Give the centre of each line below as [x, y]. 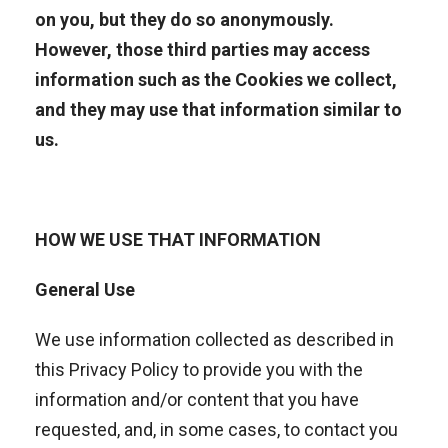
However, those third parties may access [202, 49]
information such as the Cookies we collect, [216, 79]
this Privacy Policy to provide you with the [199, 369]
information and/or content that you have [197, 399]
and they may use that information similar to [218, 109]
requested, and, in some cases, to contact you [216, 429]
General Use [85, 289]
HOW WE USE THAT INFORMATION [178, 239]
